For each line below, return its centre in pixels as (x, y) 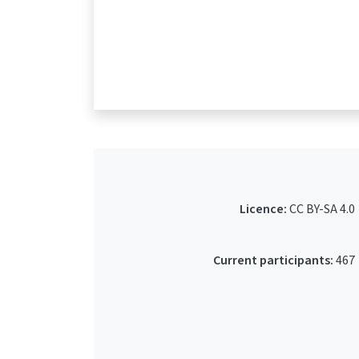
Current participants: (273, 260)
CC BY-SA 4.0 (322, 208)
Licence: (263, 208)
